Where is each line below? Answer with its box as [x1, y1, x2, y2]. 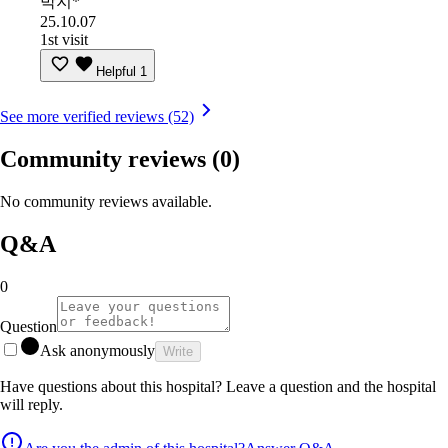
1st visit [40, 31, 88, 49]
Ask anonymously [40, 341, 155, 359]
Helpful [96, 64, 136, 80]
